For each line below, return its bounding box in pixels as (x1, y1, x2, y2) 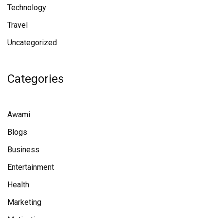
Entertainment (7, 163, 54, 172)
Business (7, 145, 39, 155)
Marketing (7, 198, 41, 207)
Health (7, 180, 29, 190)
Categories (7, 72, 64, 86)
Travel (7, 20, 28, 30)
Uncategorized (7, 38, 57, 48)
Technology (7, 3, 46, 13)
